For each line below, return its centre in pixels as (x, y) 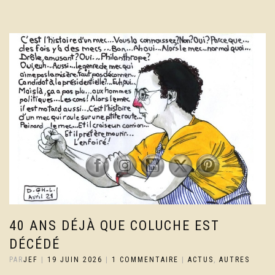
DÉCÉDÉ (35, 244)
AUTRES (234, 259)
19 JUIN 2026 (75, 259)
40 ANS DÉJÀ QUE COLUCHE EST (114, 225)
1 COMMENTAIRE (145, 259)
